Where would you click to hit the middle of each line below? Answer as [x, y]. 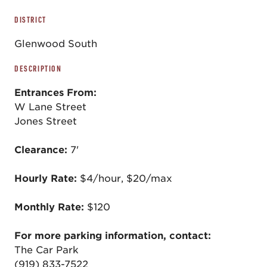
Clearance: [41, 150]
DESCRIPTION [38, 69]
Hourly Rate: [47, 178]
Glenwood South [56, 44]
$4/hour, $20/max [126, 178]
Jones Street [46, 121]
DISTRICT [30, 20]
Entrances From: [55, 93]
